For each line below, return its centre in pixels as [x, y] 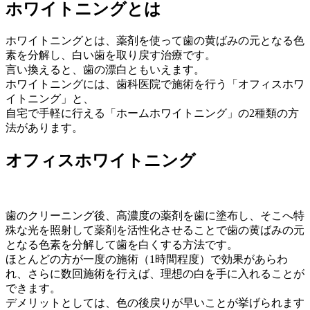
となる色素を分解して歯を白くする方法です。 [122, 244]
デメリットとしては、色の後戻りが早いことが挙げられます [155, 302]
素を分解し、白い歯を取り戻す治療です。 [111, 55]
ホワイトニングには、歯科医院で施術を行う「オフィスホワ [155, 84]
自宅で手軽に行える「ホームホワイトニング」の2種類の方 [152, 113]
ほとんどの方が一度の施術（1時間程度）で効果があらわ [147, 259]
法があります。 [44, 127]
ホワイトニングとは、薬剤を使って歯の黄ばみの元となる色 [155, 40]
